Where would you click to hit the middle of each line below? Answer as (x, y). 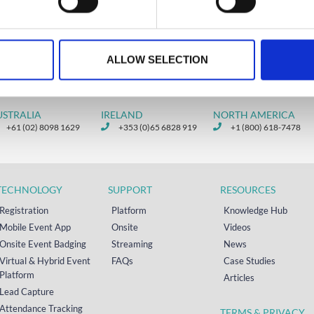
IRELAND (122, 114)
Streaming (132, 244)
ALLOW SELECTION (157, 60)
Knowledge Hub (255, 210)
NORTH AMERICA (254, 114)
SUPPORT (130, 189)
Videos (237, 227)
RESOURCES (248, 189)
